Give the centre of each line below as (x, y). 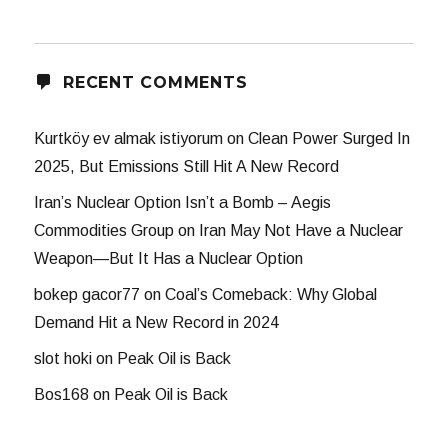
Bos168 (62, 395)
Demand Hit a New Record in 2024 (157, 323)
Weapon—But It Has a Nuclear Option (169, 259)
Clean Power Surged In (329, 139)
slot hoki (63, 359)
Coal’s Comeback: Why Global (271, 295)
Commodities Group (104, 231)
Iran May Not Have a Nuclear (301, 231)
